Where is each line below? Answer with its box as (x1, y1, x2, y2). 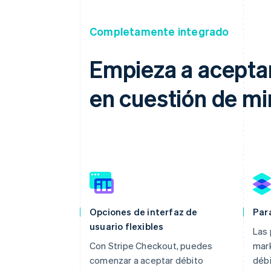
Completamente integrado (90, 24, 229, 38)
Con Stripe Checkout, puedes (90, 239, 213, 252)
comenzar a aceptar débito (90, 253, 203, 266)
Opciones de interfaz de (90, 205, 198, 218)
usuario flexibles (90, 220, 164, 232)
